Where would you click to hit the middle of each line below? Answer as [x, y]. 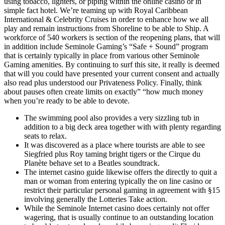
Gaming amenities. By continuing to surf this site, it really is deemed [112, 64]
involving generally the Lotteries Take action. [96, 199]
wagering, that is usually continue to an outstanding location [119, 217]
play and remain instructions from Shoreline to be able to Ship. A [106, 28]
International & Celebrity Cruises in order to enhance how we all [106, 19]
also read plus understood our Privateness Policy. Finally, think [103, 82]
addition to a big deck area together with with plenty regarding [123, 127]
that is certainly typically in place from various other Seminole [102, 55]
